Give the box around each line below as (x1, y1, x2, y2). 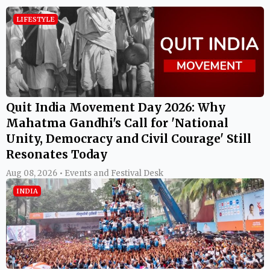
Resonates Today (6, 147, 107, 162)
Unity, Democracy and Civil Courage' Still (6, 131, 251, 146)
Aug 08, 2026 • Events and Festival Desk (6, 168, 163, 179)
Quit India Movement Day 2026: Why (6, 100, 225, 115)
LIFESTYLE (16, 15, 55, 24)
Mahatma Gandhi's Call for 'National (6, 116, 228, 131)
